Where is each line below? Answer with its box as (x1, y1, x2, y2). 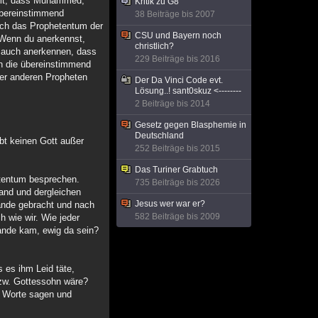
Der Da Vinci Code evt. (135, 75, 223, 85)
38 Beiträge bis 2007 (135, 9, 215, 19)
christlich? (135, 41, 174, 51)
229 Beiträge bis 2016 (135, 54, 220, 64)
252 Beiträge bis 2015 (135, 143, 220, 153)
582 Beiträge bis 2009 (135, 212, 220, 221)
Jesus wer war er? (135, 199, 205, 209)
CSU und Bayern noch (135, 31, 221, 40)
